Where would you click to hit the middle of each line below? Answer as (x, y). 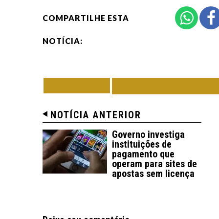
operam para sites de (154, 164)
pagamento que (143, 154)
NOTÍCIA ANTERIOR (96, 115)
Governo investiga (148, 134)
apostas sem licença (153, 174)
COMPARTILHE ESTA (86, 18)
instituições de (142, 144)
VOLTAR (80, 85)
